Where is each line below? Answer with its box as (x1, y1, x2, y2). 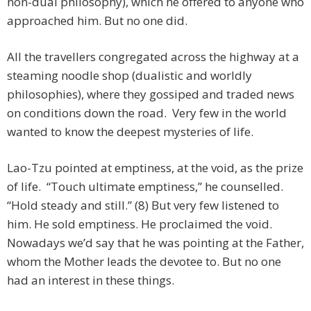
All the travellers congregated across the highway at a (7, 49, 299, 65)
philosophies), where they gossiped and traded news (7, 86, 294, 103)
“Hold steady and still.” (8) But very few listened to (7, 197, 279, 214)
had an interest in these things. (7, 272, 174, 289)
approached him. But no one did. (7, 12, 187, 29)
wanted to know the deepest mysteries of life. (7, 124, 253, 140)
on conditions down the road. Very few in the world (7, 105, 287, 121)
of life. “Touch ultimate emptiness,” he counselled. (7, 178, 283, 195)
